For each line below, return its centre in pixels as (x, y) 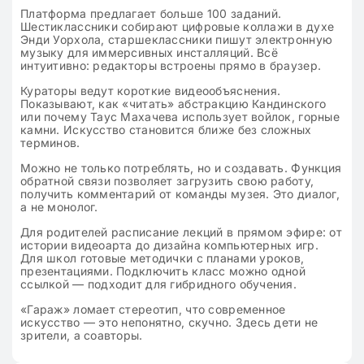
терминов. (50, 143)
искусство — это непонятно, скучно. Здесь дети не (169, 323)
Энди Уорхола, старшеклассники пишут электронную (177, 40)
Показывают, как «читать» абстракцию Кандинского (173, 104)
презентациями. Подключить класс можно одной (163, 271)
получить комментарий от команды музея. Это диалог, (180, 194)
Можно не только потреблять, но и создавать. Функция (181, 168)
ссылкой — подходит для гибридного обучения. (159, 284)
